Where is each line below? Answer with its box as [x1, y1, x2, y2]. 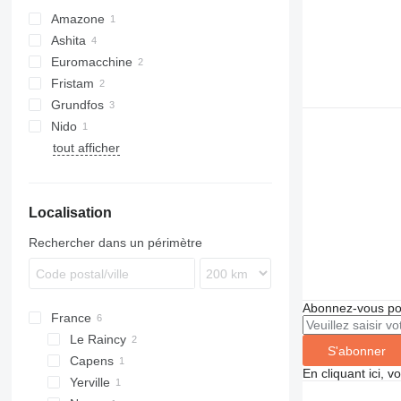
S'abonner [327, 343, 386, 358]
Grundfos [50, 98, 104, 112]
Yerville [69, 375, 110, 389]
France [50, 311, 91, 325]
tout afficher [52, 141, 120, 155]
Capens [69, 354, 114, 368]
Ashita [50, 33, 86, 47]
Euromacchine [50, 55, 132, 69]
